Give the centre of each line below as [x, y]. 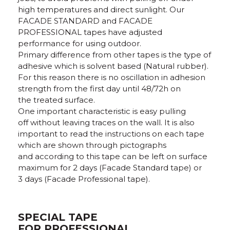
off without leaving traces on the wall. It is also [106, 122]
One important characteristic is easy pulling [102, 111]
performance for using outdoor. [80, 43]
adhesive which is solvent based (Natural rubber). [113, 66]
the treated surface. [56, 100]
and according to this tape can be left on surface [113, 156]
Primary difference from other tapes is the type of [114, 55]
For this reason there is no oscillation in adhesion [112, 77]
